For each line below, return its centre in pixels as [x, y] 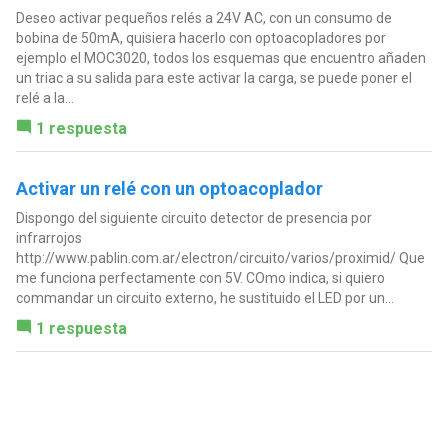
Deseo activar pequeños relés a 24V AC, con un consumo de [203, 17]
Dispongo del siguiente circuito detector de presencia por [193, 217]
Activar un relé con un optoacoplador [169, 188]
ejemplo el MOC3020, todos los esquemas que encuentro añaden [220, 57]
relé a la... [44, 97]
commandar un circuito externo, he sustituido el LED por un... [204, 297]
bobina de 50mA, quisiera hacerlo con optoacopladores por [200, 37]
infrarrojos [48, 237]
